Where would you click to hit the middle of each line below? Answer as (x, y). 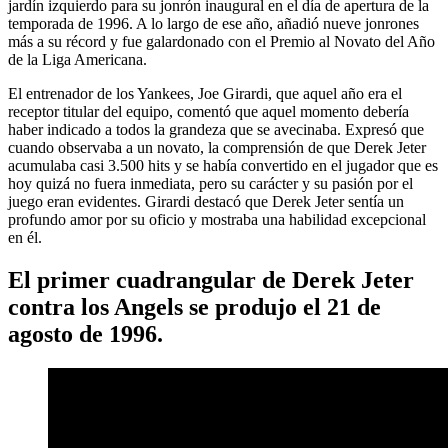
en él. (25, 237)
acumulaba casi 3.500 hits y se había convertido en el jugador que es (223, 165)
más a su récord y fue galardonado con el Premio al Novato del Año (221, 41)
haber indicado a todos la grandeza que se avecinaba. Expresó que (216, 129)
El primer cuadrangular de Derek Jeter (211, 279)
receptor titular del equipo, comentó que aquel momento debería (208, 111)
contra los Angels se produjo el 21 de (194, 306)
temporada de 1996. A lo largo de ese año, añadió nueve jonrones (213, 23)
